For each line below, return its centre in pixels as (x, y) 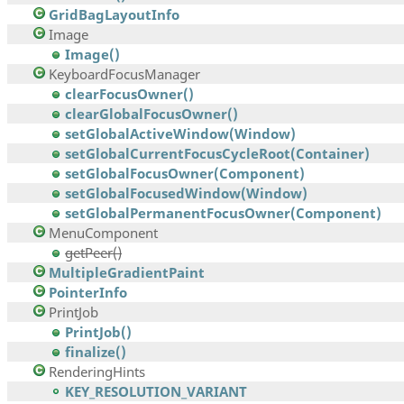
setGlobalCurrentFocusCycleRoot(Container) (217, 154)
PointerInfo (88, 293)
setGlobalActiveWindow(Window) (180, 134)
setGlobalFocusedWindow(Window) (186, 193)
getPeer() (93, 253)
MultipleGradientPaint (127, 273)
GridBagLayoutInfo (114, 15)
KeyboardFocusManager (124, 74)
